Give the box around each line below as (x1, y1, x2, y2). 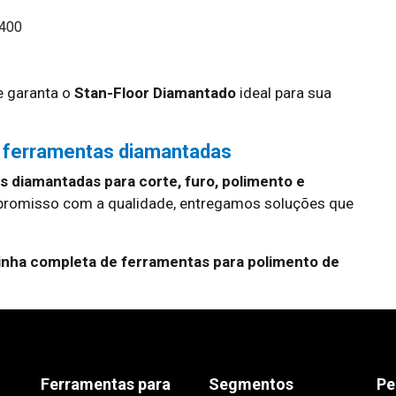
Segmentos (209, 375, 293, 393)
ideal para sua (236, 84, 331, 102)
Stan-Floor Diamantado (74, 84, 236, 102)
